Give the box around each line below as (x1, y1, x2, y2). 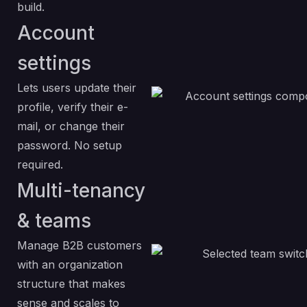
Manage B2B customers (17, 238, 142, 252)
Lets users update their (17, 81, 136, 95)
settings (17, 51, 91, 75)
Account (17, 21, 95, 45)
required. (17, 158, 63, 171)
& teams (17, 209, 91, 232)
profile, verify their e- (17, 100, 128, 114)
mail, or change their (17, 119, 125, 133)
